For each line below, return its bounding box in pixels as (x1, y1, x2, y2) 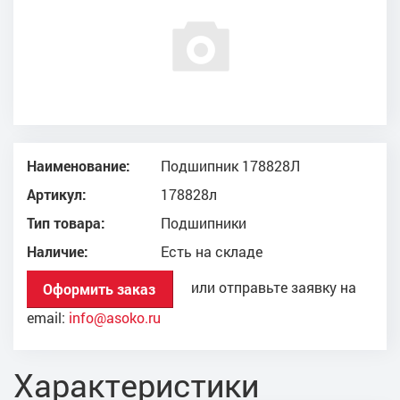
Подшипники (161, 213, 246, 232)
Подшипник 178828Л (161, 156, 300, 175)
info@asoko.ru (69, 308, 161, 327)
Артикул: (27, 185, 87, 204)
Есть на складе (161, 242, 262, 261)
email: (27, 308, 69, 327)
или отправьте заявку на (173, 278, 356, 296)
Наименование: (27, 156, 130, 175)
